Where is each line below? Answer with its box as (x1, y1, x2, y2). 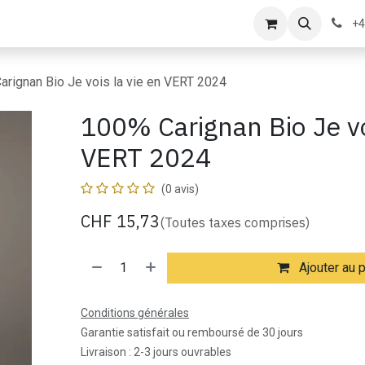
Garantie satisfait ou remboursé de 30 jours (80, 326, 303, 339)
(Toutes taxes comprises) (159, 214, 310, 231)
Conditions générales (80, 306, 189, 319)
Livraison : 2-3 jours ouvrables (80, 345, 231, 358)
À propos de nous (133, 15, 235, 31)
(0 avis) (161, 182, 199, 196)
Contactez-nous (29, 15, 121, 31)
